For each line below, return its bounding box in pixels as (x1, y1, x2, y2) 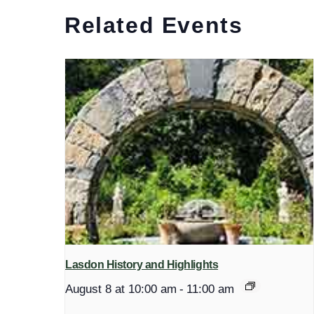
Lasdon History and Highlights (65, 259, 219, 271)
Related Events (64, 12, 243, 38)
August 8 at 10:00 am (65, 282, 177, 296)
